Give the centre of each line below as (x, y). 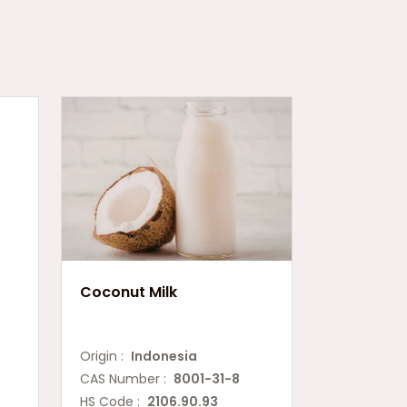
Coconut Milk (129, 292)
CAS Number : (127, 379)
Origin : (105, 356)
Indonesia (164, 356)
